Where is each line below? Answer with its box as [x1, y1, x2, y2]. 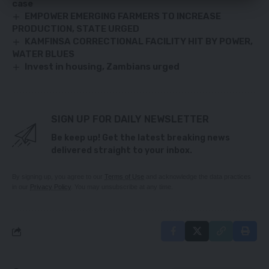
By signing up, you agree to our [12, 173, 104, 181]
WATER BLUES [12, 49, 74, 60]
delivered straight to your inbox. [51, 145, 192, 156]
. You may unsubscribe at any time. [71, 183, 173, 191]
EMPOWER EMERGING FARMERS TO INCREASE [25, 11, 222, 22]
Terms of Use [104, 173, 144, 181]
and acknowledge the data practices [144, 173, 251, 181]
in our [12, 183, 30, 191]
